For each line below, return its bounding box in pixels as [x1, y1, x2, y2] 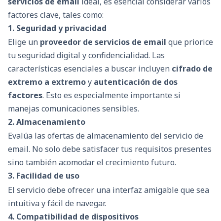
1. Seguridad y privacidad [8, 22, 107, 34]
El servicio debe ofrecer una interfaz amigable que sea [8, 184, 209, 195]
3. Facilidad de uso [8, 170, 79, 182]
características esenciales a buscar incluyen [8, 63, 172, 74]
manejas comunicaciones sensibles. [8, 103, 139, 114]
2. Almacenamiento [8, 116, 85, 128]
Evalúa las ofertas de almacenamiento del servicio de [8, 130, 203, 142]
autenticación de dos [94, 76, 178, 88]
